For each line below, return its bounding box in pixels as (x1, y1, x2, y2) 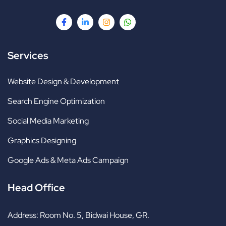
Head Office (8, 181, 65, 195)
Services (8, 49, 48, 63)
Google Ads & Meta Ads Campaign (8, 155, 129, 166)
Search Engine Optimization (8, 96, 105, 107)
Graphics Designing (8, 135, 76, 146)
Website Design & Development (8, 76, 119, 87)
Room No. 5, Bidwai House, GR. (40, 210, 149, 221)
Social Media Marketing (8, 116, 89, 127)
